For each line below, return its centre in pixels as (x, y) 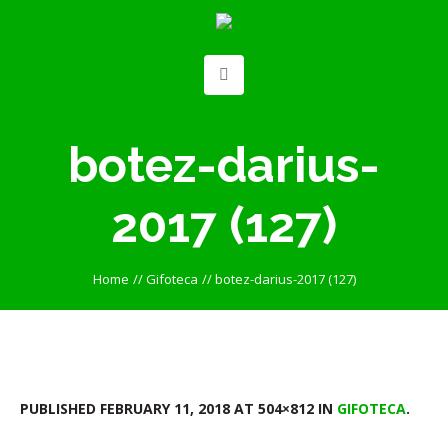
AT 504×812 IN (283, 408)
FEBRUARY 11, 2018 (165, 408)
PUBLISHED (60, 408)
